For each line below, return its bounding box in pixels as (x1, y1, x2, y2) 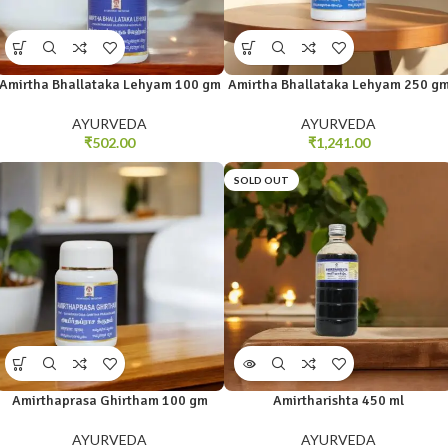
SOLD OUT (234, 174, 289, 187)
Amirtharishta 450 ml (273, 392, 404, 410)
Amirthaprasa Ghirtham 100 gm (11, 392, 208, 410)
